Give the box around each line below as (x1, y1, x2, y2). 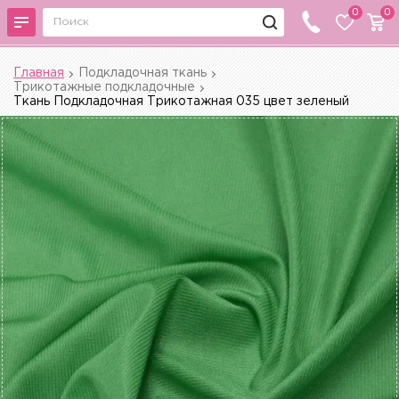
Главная (13, 68, 64, 78)
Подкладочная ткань (78, 68, 207, 78)
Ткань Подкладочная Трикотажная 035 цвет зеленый (13, 96, 349, 107)
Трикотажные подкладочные (13, 82, 195, 93)
